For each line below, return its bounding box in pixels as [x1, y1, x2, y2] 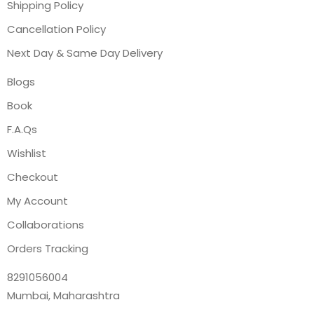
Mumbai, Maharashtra [7, 288, 120, 303]
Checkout [7, 170, 58, 184]
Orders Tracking [7, 241, 88, 256]
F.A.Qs [7, 122, 37, 137]
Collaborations [7, 217, 84, 232]
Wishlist [7, 146, 46, 161]
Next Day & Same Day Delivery [7, 46, 163, 60]
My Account [7, 193, 68, 208]
